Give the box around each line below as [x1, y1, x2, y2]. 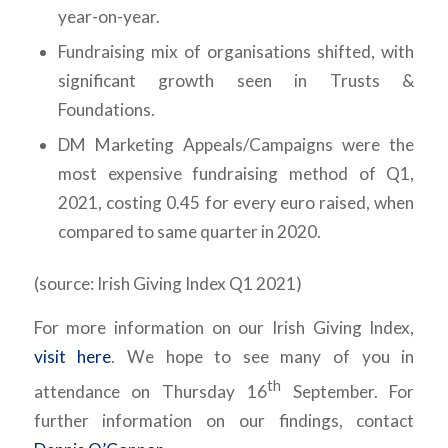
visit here [33, 345, 112, 367]
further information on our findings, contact [33, 409, 415, 431]
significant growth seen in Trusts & [57, 70, 415, 92]
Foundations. [57, 99, 155, 121]
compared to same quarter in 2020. [57, 221, 321, 243]
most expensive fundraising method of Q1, [57, 163, 415, 185]
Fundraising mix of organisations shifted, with [57, 41, 415, 63]
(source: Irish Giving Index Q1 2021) [33, 273, 302, 295]
